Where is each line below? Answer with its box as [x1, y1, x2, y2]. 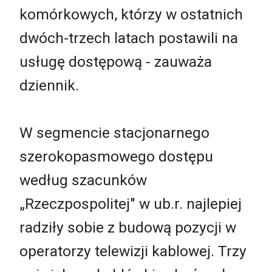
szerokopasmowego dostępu [19, 147, 213, 165]
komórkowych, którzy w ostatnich [19, 5, 243, 23]
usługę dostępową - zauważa [19, 52, 212, 70]
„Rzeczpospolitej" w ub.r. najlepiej [19, 194, 242, 212]
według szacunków [19, 171, 147, 189]
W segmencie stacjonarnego [19, 123, 209, 141]
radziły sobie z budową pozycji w [19, 218, 236, 236]
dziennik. [19, 76, 79, 94]
